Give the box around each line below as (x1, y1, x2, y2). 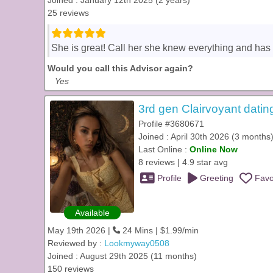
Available (74, 208, 110, 218)
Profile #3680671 (138, 119, 204, 129)
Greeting (197, 173, 233, 183)
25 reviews (48, 8, 89, 18)
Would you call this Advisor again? (48, 63, 193, 73)
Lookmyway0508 (104, 238, 169, 248)
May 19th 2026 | (48, 225, 113, 235)
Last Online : (138, 144, 190, 154)
